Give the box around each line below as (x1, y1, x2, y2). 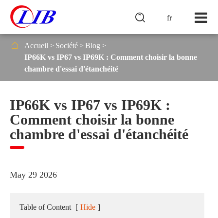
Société (55, 41, 78, 50)
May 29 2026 (10, 170, 57, 180)
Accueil (24, 41, 48, 50)
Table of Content (19, 203, 71, 211)
